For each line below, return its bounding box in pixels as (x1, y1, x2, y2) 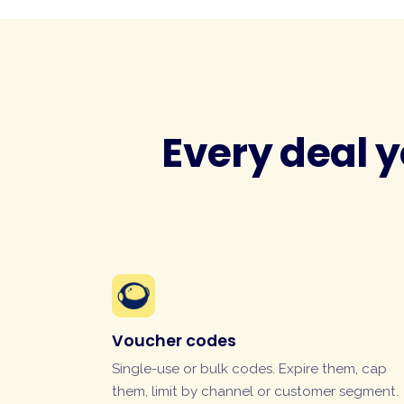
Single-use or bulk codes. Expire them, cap (112, 361, 387, 377)
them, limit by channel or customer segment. (112, 383, 399, 399)
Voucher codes (112, 330, 236, 352)
